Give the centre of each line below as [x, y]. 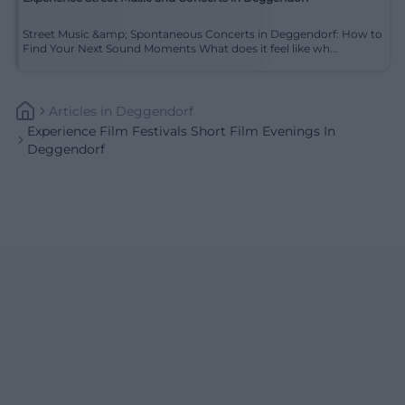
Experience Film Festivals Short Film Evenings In [181, 131]
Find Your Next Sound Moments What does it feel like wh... [268, 48]
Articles [73, 111]
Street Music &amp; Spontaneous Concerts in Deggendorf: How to [202, 33]
